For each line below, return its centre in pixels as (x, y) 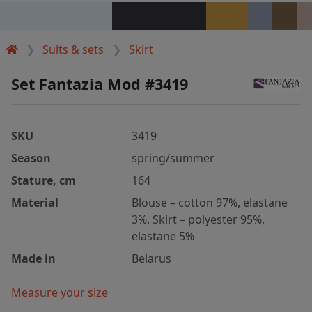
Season (31, 158)
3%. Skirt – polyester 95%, (198, 219)
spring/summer (173, 158)
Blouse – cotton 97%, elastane (210, 202)
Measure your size (60, 292)
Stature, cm (44, 180)
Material (35, 202)
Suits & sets (73, 49)
